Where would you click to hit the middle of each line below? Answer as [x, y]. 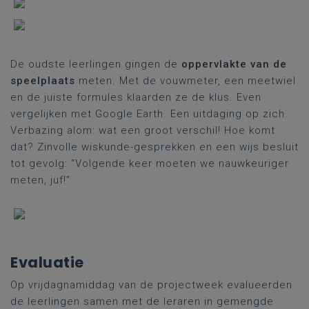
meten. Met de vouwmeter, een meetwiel [186, 81]
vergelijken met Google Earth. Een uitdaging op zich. [149, 114]
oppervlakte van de [234, 64]
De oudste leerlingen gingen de [96, 64]
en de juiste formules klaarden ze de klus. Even [136, 97]
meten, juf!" [40, 180]
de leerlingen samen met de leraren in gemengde [142, 301]
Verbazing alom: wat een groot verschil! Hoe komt [143, 130]
